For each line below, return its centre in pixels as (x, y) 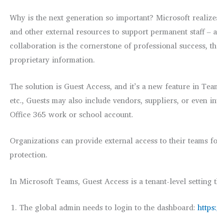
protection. (29, 155)
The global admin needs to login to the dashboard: (108, 208)
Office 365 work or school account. (71, 114)
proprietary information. (52, 59)
